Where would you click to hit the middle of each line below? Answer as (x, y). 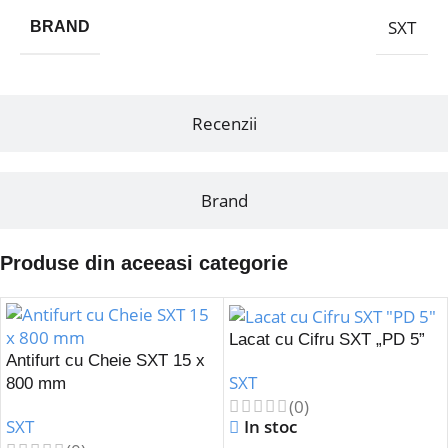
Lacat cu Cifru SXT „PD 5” (327, 339)
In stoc (271, 426)
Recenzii (224, 123)
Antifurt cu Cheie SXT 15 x (105, 360)
